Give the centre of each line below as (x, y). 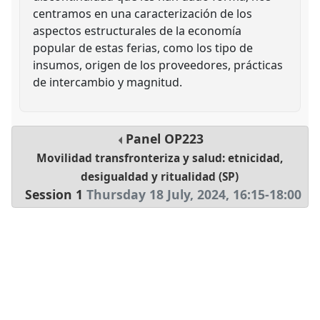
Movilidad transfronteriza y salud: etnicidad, (160, 159)
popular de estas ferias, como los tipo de (143, 47)
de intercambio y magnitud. (108, 82)
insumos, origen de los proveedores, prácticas (158, 65)
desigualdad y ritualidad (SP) (160, 177)
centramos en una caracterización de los (143, 13)
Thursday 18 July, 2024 (156, 195)
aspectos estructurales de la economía (137, 30)
